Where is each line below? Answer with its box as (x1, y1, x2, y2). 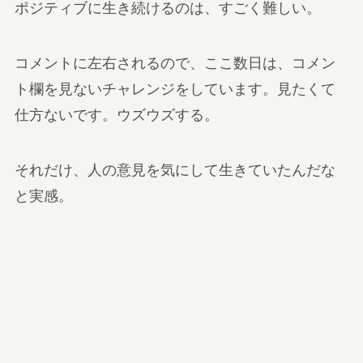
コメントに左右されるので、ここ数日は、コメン (14, 55, 335, 72)
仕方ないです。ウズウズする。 (14, 107, 219, 124)
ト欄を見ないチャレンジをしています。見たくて (14, 81, 335, 98)
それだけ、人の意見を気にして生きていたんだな (14, 161, 335, 178)
